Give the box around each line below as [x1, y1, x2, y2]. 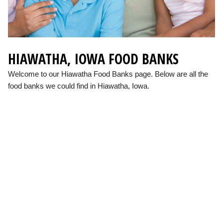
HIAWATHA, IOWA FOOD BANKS [8, 49, 179, 69]
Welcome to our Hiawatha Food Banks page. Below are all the [8, 70, 208, 79]
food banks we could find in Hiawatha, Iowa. [8, 82, 149, 91]
